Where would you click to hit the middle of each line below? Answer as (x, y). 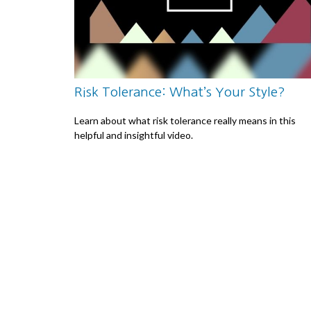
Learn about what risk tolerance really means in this (185, 121)
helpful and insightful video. (134, 135)
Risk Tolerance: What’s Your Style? (180, 92)
